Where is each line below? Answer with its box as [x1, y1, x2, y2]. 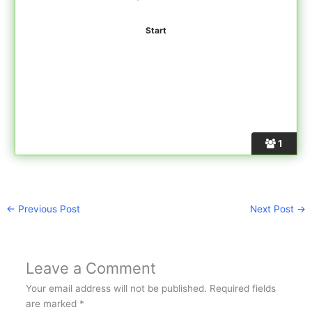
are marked [25, 298, 79, 310]
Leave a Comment [25, 259, 156, 278]
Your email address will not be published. [25, 283, 207, 295]
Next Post [249, 203, 297, 214]
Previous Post [15, 203, 81, 214]
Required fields [209, 283, 276, 295]
